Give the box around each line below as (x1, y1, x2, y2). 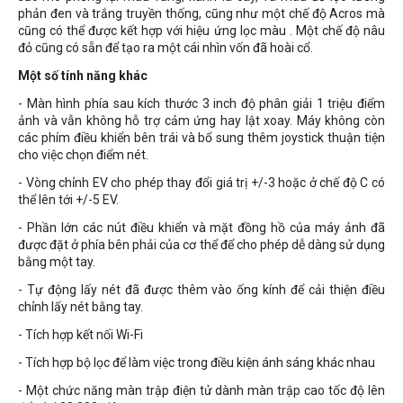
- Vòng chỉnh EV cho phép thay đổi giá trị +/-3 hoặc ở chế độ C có (18, 175, 385, 190)
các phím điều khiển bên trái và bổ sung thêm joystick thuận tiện (18, 130, 385, 145)
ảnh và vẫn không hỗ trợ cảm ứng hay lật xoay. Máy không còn (18, 113, 385, 128)
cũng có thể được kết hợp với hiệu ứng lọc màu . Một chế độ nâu (18, 23, 385, 38)
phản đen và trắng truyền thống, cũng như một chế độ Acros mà (18, 6, 385, 21)
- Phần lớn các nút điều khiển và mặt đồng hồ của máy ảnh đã (18, 220, 385, 235)
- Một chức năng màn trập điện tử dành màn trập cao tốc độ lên (18, 383, 385, 398)
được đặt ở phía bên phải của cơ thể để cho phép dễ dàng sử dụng (18, 237, 385, 252)
